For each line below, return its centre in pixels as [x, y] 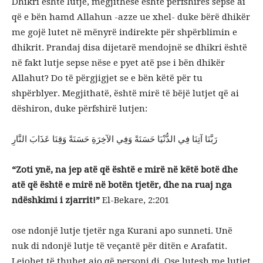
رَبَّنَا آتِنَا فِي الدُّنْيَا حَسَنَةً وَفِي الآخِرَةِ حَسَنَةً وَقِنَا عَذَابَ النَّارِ [114, 139]
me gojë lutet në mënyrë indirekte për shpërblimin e [124, 32]
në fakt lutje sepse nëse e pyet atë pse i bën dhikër [118, 63]
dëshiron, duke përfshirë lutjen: [80, 109]
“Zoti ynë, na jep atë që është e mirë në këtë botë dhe [125, 170]
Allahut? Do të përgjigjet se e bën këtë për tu [107, 78]
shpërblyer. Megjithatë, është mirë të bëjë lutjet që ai [125, 93]
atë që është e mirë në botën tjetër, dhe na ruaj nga [122, 185]
